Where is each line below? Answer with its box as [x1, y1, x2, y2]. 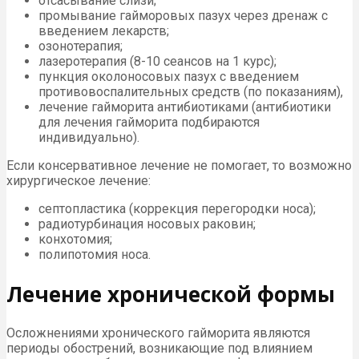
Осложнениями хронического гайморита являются [6, 325, 310, 341]
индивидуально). [38, 129, 139, 145]
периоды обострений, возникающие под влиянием [6, 341, 313, 357]
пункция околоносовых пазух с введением [38, 68, 299, 84]
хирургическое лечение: [6, 172, 151, 188]
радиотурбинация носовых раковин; [38, 216, 256, 232]
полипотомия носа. [38, 246, 151, 262]
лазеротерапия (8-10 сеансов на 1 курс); [38, 53, 276, 69]
